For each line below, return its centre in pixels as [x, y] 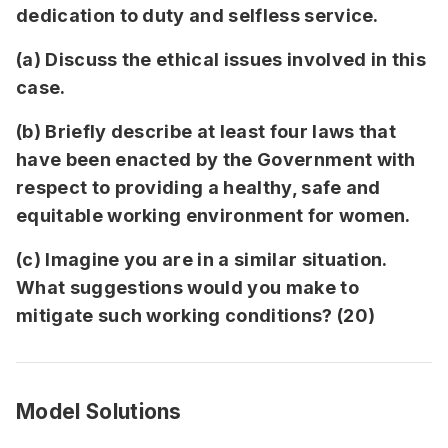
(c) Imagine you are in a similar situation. [201, 259]
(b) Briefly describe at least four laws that [206, 131]
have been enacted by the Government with [216, 159]
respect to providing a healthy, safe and [198, 187]
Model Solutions [99, 411]
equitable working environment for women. [213, 215]
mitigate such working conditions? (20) [196, 315]
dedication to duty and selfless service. [197, 15]
